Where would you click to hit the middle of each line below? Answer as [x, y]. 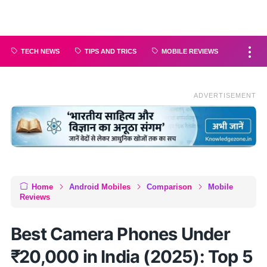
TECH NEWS [40, 51]
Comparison [169, 187]
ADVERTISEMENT [225, 95]
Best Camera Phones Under [120, 234]
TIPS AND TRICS [111, 51]
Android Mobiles [100, 187]
